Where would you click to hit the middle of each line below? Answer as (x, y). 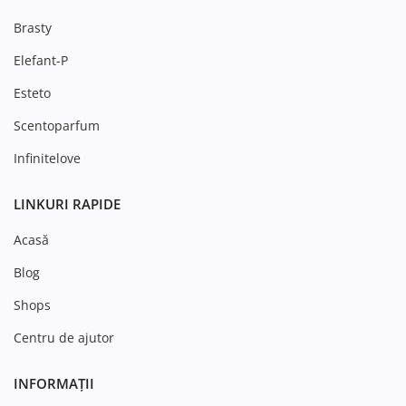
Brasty (33, 28)
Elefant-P (41, 61)
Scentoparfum (57, 126)
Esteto (32, 93)
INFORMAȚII (54, 384)
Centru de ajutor (64, 338)
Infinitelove (47, 159)
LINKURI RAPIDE (67, 204)
